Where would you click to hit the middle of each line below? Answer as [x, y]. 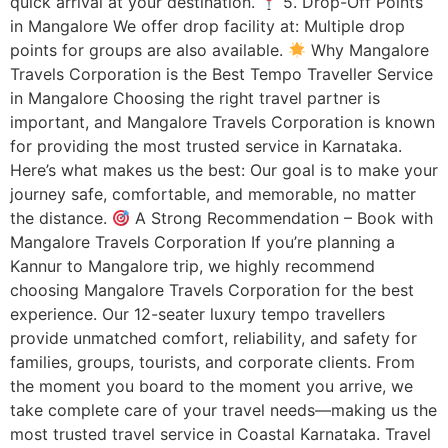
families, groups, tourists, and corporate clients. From [212, 362]
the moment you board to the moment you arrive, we [211, 386]
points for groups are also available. [149, 50]
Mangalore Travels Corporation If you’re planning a [202, 242]
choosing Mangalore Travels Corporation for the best [212, 290]
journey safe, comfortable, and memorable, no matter [213, 194]
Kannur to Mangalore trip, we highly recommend [192, 266]
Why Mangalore [368, 50]
